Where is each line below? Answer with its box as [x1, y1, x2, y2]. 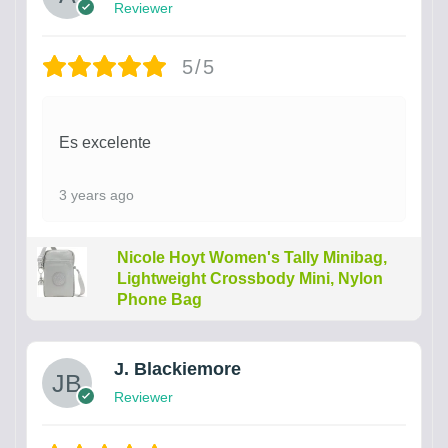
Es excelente [59, 134, 151, 151]
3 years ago [59, 187, 134, 203]
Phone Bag [116, 291, 202, 308]
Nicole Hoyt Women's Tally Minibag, [116, 249, 387, 266]
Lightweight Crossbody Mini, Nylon [116, 270, 383, 287]
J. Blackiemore [114, 359, 241, 379]
